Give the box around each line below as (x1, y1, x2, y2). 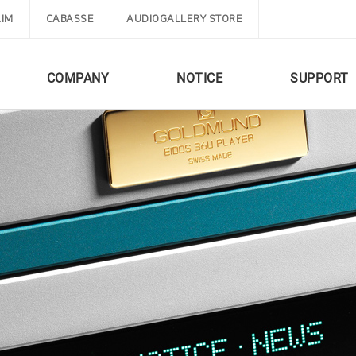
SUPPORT (290, 71, 349, 86)
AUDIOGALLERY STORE (126, 14, 242, 25)
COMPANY (46, 71, 109, 86)
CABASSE (45, 14, 94, 25)
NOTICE (176, 71, 222, 86)
